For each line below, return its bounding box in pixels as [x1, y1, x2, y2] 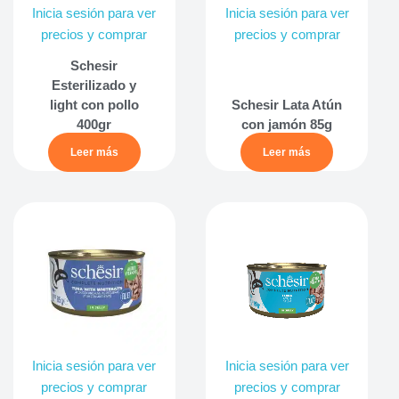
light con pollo [49, 96, 139, 112]
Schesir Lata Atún [232, 96, 343, 112]
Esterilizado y [52, 77, 137, 93]
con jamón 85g [241, 116, 333, 132]
